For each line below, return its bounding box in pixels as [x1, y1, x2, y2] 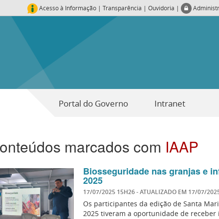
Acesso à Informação [39, 4, 98, 12]
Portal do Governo [58, 98, 128, 109]
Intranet [154, 98, 185, 109]
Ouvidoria [148, 4, 175, 12]
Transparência [103, 4, 142, 12]
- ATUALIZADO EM [136, 188, 188, 196]
